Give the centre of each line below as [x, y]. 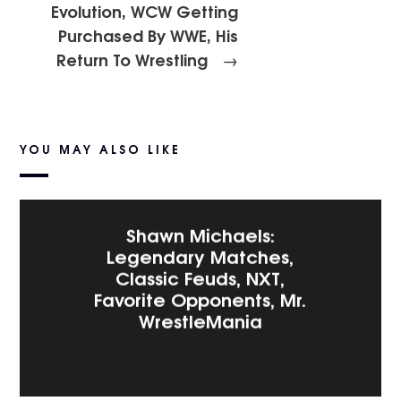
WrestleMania [200, 320]
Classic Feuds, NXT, [200, 277]
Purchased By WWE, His [148, 34]
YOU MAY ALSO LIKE [101, 149]
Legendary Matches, [200, 255]
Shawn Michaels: [200, 234]
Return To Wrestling [134, 59]
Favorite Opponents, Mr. [200, 298]
